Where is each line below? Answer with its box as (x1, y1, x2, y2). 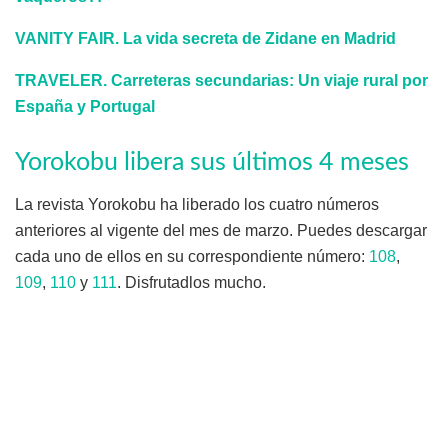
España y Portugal (15, 97, 155, 115)
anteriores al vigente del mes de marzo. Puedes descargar (15, 222, 427, 240)
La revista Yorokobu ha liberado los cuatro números (15, 196, 379, 214)
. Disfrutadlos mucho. (117, 274, 266, 292)
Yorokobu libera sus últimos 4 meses (15, 149, 409, 175)
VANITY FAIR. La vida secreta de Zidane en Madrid (15, 29, 396, 47)
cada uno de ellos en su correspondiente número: (15, 248, 369, 266)
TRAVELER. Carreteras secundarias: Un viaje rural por (15, 71, 428, 89)
